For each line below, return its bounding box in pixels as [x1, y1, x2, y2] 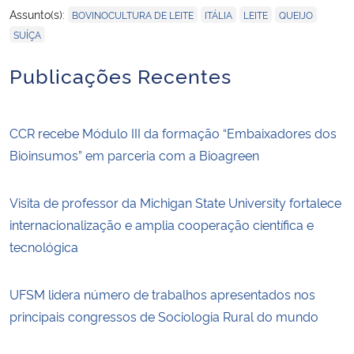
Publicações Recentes [9, 60, 232, 88]
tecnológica [9, 237, 78, 255]
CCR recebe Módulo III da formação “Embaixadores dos [9, 123, 337, 141]
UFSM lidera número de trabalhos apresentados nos [9, 284, 315, 303]
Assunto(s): [9, 6, 68, 21]
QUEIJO [279, 7, 313, 21]
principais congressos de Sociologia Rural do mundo [9, 307, 318, 325]
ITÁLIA [205, 7, 232, 21]
